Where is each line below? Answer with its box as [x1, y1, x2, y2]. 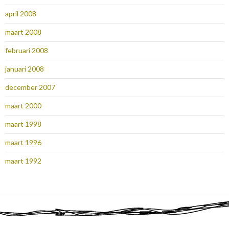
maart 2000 [5, 101, 41, 110]
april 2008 [5, 9, 36, 18]
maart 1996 [5, 138, 41, 147]
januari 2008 [5, 64, 44, 74]
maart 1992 [5, 156, 41, 166]
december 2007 [5, 83, 55, 92]
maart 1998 [5, 120, 41, 129]
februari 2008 [5, 46, 48, 55]
